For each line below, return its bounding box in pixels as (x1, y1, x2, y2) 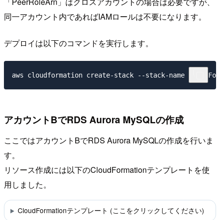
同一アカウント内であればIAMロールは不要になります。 (4, 11, 206, 23)
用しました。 (4, 178, 51, 190)
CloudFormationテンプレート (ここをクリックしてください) (17, 205, 204, 216)
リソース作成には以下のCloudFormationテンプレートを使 (4, 164, 210, 175)
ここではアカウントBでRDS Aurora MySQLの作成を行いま (4, 134, 214, 146)
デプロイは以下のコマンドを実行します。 (4, 37, 153, 49)
